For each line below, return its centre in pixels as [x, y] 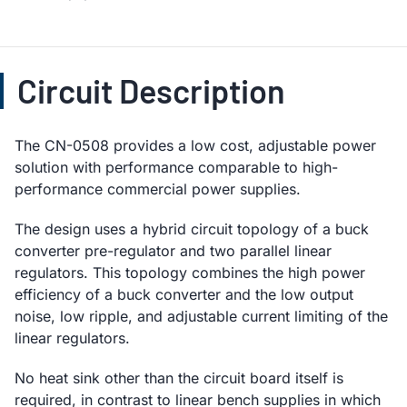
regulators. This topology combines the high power [190, 272]
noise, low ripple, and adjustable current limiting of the [201, 316]
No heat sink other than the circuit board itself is [179, 377]
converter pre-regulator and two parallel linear [173, 250]
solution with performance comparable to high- [176, 167]
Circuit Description [151, 90]
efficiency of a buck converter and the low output [184, 294]
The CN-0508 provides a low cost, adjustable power [195, 145]
